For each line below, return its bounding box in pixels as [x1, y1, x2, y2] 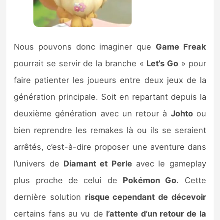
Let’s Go [146, 58, 179, 69]
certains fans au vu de [14, 209, 107, 219]
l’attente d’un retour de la [106, 209, 206, 219]
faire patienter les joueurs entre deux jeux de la [14, 75, 206, 85]
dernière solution [14, 192, 85, 202]
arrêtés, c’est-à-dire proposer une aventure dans [14, 142, 206, 152]
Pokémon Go [123, 175, 177, 186]
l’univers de [14, 159, 63, 169]
